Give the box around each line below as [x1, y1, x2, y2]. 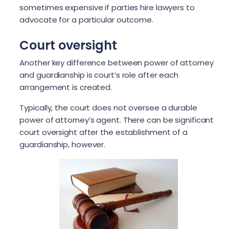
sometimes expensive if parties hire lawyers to [19, 2, 195, 13]
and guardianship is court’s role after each [19, 69, 179, 80]
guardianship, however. [19, 139, 108, 150]
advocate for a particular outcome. [19, 14, 153, 25]
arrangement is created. [19, 81, 114, 93]
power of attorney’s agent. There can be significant [19, 114, 214, 125]
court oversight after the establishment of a [19, 126, 188, 138]
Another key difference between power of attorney [19, 57, 214, 68]
